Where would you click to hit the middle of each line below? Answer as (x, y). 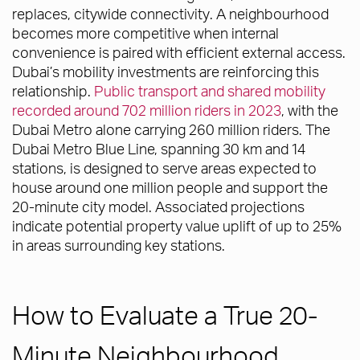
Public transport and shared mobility (210, 91)
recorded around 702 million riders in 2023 (147, 110)
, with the (310, 110)
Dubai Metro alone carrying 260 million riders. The (171, 129)
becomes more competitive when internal (145, 33)
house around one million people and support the (170, 187)
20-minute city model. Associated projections (158, 207)
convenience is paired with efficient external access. (179, 52)
